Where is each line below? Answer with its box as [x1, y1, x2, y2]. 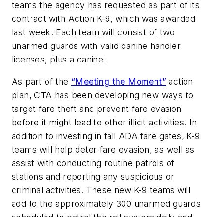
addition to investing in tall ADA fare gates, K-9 [12, 131, 200, 141]
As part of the [12, 77, 71, 87]
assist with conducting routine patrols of [12, 158, 175, 169]
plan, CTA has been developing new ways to [12, 90, 194, 101]
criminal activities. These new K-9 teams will [12, 185, 190, 196]
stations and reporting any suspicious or [12, 171, 174, 182]
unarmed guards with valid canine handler [12, 41, 181, 51]
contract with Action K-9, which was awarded [12, 14, 196, 24]
